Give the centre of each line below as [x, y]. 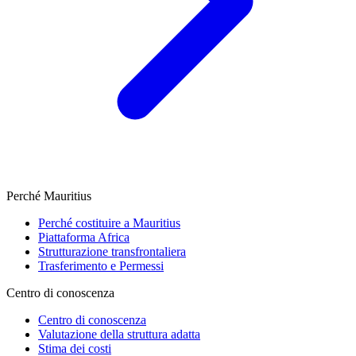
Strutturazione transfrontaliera [112, 252]
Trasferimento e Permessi [101, 266]
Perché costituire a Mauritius [109, 223]
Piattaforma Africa [84, 237]
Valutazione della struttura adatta [119, 334]
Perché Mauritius [49, 196]
